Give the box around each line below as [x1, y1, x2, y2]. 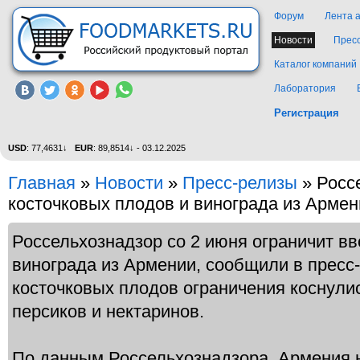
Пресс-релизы [182, 173, 297, 193]
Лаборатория [274, 83, 336, 94]
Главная [8, 173, 76, 193]
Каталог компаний [274, 59, 357, 70]
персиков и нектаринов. [12, 301, 204, 321]
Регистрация [274, 107, 339, 119]
